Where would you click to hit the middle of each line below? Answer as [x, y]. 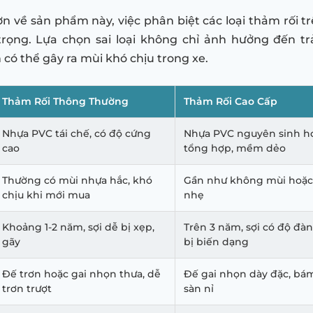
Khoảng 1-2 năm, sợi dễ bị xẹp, [78, 227]
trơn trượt [27, 289]
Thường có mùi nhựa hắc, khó [77, 181]
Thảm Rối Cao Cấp [231, 102]
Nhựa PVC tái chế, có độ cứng [77, 134]
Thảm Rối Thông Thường [65, 102]
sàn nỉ [199, 289]
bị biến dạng [216, 242]
